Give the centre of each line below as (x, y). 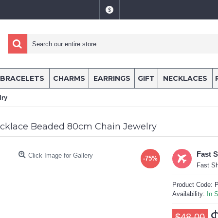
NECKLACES (185, 78)
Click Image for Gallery (60, 155)
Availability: (190, 194)
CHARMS (69, 78)
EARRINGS (112, 78)
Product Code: (193, 185)
